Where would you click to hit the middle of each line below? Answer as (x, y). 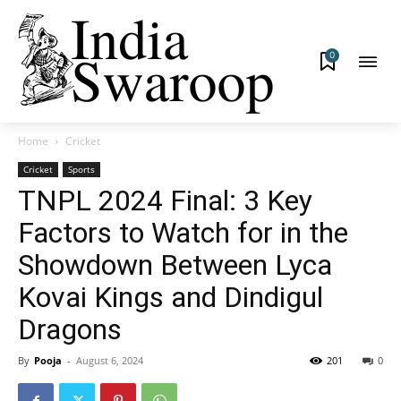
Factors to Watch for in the (183, 233)
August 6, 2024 (110, 360)
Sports (81, 169)
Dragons (70, 329)
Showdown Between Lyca (175, 265)
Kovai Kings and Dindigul (171, 297)
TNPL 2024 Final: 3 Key (165, 200)
